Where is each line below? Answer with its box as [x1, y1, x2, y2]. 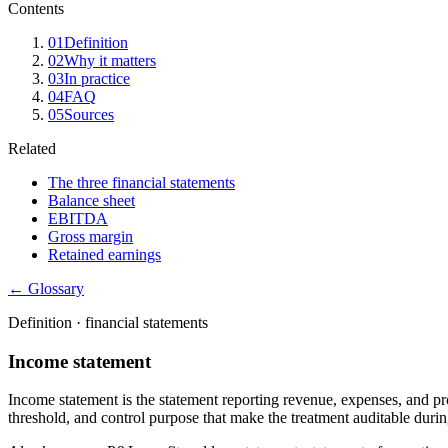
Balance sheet [48, 192, 135, 209]
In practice [64, 70, 130, 87]
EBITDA [48, 210, 108, 227]
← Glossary [8, 280, 84, 297]
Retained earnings [48, 246, 161, 263]
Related [8, 140, 56, 157]
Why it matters [64, 52, 156, 69]
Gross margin [48, 228, 133, 245]
